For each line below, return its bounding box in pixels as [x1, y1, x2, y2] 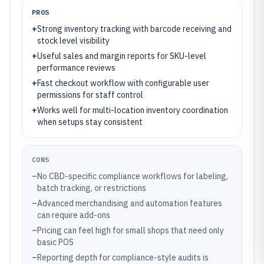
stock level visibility [37, 35, 110, 46]
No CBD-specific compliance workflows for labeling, [37, 171, 228, 181]
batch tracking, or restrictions [37, 183, 146, 193]
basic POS [37, 237, 74, 247]
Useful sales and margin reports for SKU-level [37, 51, 206, 61]
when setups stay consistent [37, 117, 143, 127]
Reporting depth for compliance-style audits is [37, 252, 209, 263]
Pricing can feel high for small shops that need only [37, 225, 224, 236]
